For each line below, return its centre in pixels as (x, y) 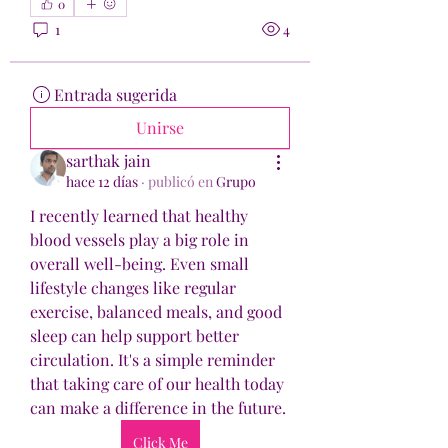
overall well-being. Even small (139, 263)
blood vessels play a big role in (139, 239)
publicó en (180, 181)
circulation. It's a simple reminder (152, 359)
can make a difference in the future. (158, 407)
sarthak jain (108, 160)
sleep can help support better (134, 335)
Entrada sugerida (115, 94)
